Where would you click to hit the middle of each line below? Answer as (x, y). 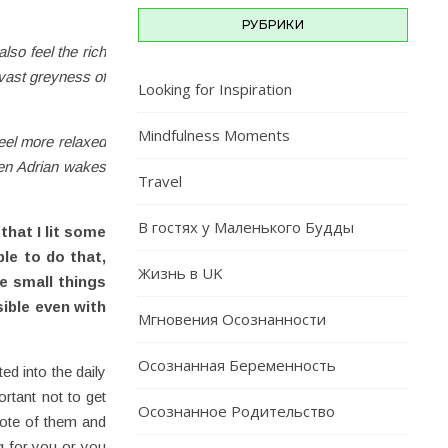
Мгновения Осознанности (232, 319)
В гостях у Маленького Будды (246, 227)
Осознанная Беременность (237, 365)
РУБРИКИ (273, 24)
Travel (160, 181)
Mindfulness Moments (214, 135)
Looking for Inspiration (215, 89)
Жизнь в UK (180, 273)
